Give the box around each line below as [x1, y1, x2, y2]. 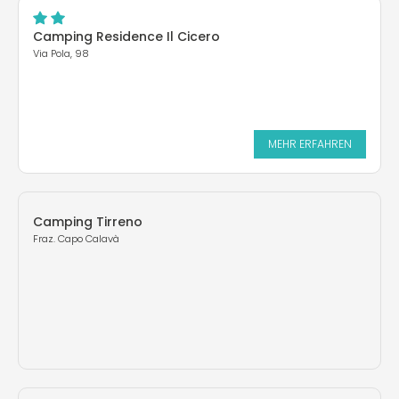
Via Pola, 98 [33, 46, 89, 61]
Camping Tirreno [33, 213, 142, 232]
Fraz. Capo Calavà [33, 232, 119, 247]
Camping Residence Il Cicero [33, 28, 220, 46]
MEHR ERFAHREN [268, 135, 352, 151]
